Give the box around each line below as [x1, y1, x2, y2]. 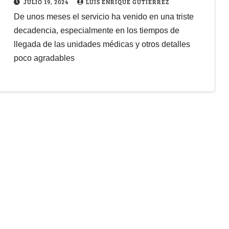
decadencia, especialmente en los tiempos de [13, 26, 179, 35]
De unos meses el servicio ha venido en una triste [13, 12, 194, 21]
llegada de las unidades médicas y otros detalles [13, 39, 190, 49]
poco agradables [13, 53, 75, 62]
